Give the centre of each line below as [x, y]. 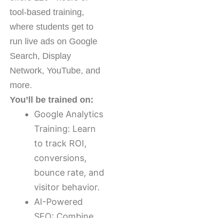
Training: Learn [65, 128]
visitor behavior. [67, 187]
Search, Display [40, 56]
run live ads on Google [54, 41]
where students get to [52, 27]
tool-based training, [47, 12]
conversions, [60, 158]
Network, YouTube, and [55, 70]
